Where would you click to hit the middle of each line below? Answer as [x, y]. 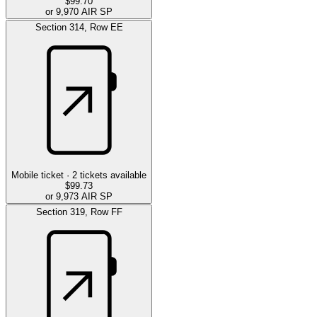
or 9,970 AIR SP [79, 11]
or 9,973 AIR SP [79, 196]
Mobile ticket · [40, 175]
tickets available [113, 175]
